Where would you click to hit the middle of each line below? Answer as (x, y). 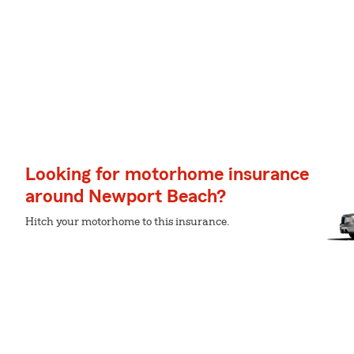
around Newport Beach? (126, 197)
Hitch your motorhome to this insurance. (127, 222)
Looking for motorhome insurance (167, 175)
